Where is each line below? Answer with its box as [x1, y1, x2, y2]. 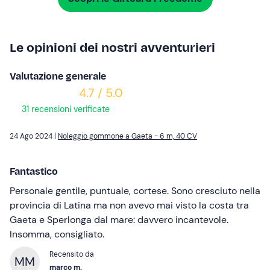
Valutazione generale [10, 71, 106, 83]
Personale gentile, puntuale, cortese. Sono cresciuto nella [10, 184, 260, 198]
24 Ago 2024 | [10, 131, 58, 142]
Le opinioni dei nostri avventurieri [10, 40, 215, 56]
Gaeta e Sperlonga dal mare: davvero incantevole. [10, 213, 228, 227]
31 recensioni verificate [19, 104, 110, 115]
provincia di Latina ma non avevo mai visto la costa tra [10, 199, 249, 212]
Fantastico [10, 166, 58, 178]
